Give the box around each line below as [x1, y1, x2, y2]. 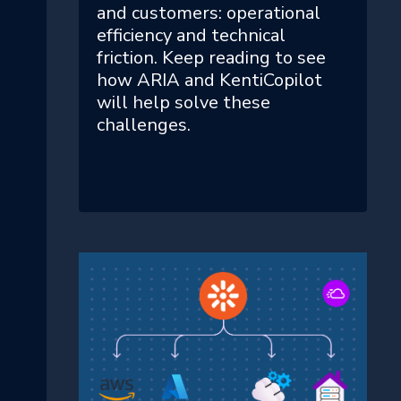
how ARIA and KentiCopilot [97, 68, 322, 93]
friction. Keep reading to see [97, 46, 326, 71]
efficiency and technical [97, 23, 286, 48]
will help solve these [97, 90, 270, 115]
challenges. [97, 113, 191, 138]
